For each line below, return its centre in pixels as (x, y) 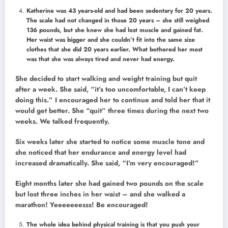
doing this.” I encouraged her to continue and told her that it (113, 100)
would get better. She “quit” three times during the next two (112, 110)
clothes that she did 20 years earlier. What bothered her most (115, 49)
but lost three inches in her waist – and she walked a (100, 194)
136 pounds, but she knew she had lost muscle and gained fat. (115, 30)
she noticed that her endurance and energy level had (101, 152)
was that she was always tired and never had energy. (101, 59)
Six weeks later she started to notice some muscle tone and (110, 141)
